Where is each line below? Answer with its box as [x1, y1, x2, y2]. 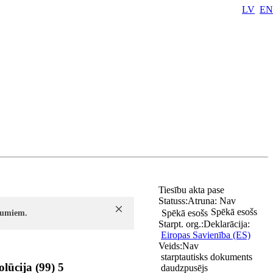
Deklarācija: [204, 219, 250, 229]
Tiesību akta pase [158, 185, 227, 195]
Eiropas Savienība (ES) [161, 230, 250, 240]
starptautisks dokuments [158, 252, 252, 262]
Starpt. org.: [158, 219, 204, 229]
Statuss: [158, 196, 188, 206]
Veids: [158, 241, 182, 251]
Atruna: [188, 196, 219, 206]
